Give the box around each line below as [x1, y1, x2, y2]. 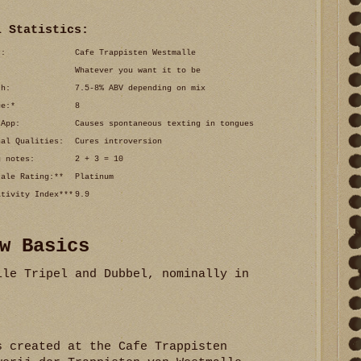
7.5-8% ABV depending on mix [75, 83, 205, 93]
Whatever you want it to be [75, 65, 201, 75]
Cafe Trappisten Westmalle [75, 48, 196, 57]
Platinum [75, 172, 114, 181]
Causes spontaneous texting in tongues [75, 118, 254, 128]
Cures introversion [75, 136, 162, 146]
